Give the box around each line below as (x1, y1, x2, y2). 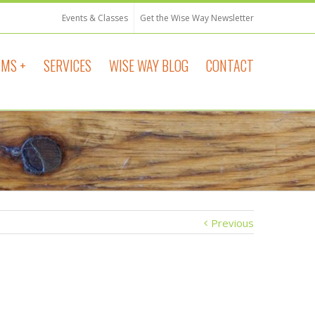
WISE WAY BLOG (109, 55, 188, 76)
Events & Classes (62, 12, 128, 24)
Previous (211, 216, 254, 230)
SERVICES (44, 55, 91, 76)
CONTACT (206, 55, 254, 76)
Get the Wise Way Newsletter (140, 12, 254, 24)
